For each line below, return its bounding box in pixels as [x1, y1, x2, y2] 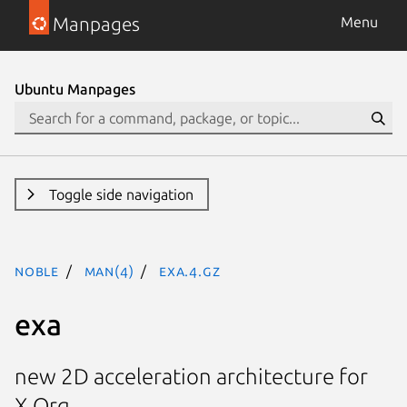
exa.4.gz [159, 263, 221, 279]
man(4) [84, 263, 134, 279]
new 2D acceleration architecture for [15, 364, 368, 390]
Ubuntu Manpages [15, 81, 135, 97]
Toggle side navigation [48, 186, 194, 203]
